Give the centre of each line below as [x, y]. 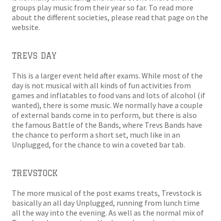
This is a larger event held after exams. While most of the [107, 75]
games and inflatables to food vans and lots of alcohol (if [109, 95]
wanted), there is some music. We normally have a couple [107, 105]
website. [26, 27]
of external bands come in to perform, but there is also [104, 115]
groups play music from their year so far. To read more [103, 7]
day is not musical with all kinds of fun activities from [101, 85]
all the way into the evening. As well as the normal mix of [108, 213]
